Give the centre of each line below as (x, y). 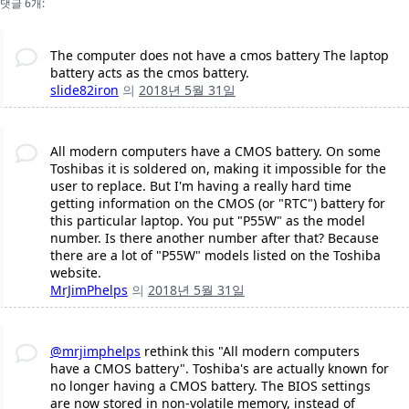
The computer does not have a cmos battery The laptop (219, 56)
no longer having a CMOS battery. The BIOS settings (210, 386)
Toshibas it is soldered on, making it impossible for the (218, 169)
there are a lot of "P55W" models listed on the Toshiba (215, 256)
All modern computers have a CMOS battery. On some (215, 152)
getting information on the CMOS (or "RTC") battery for (217, 204)
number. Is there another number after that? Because (214, 238)
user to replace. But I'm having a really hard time (200, 186)
